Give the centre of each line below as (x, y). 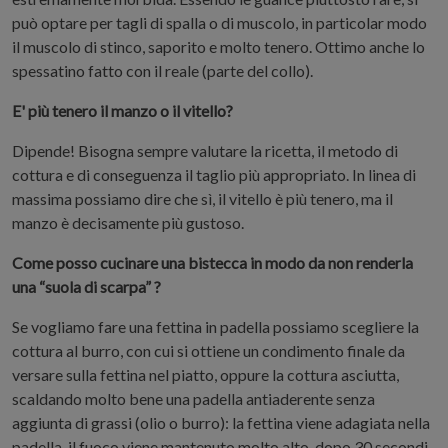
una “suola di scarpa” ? (86, 286)
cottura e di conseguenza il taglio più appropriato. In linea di (214, 174)
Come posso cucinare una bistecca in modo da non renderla (212, 262)
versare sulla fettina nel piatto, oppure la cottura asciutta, (205, 374)
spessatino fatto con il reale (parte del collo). (162, 70)
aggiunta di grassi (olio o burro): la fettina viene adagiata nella (221, 422)
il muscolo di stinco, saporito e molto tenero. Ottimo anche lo (218, 46)
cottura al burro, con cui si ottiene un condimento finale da (208, 350)
